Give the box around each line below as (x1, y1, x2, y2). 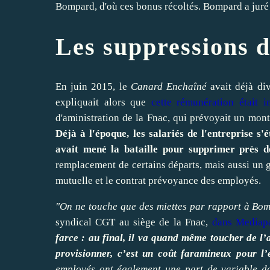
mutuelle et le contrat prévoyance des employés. (55, 174, 261, 186)
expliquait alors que (55, 96, 151, 108)
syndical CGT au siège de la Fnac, (55, 216, 212, 228)
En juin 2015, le (55, 80, 131, 92)
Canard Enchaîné (130, 80, 207, 92)
